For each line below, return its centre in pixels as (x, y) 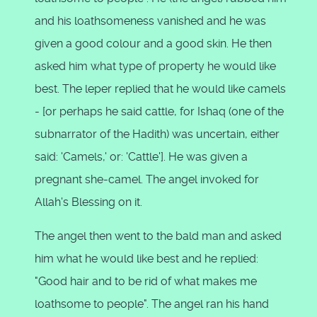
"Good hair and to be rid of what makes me (146, 281)
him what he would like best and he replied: (146, 259)
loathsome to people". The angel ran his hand (152, 304)
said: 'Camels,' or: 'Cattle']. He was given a (141, 157)
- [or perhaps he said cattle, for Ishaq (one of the (159, 111)
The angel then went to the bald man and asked (158, 236)
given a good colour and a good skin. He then (153, 44)
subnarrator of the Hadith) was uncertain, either (157, 134)
